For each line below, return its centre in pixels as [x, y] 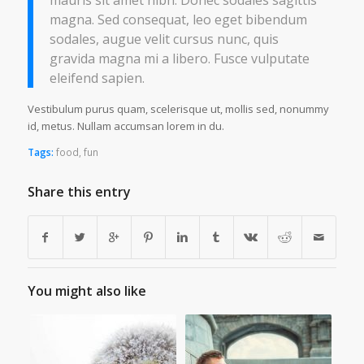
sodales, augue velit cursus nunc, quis [164, 39]
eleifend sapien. [97, 78]
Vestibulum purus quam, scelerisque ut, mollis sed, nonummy [178, 108]
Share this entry [79, 191]
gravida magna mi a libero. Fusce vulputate [179, 58]
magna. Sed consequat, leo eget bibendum [178, 19]
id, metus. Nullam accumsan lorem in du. [126, 126]
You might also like [87, 290]
